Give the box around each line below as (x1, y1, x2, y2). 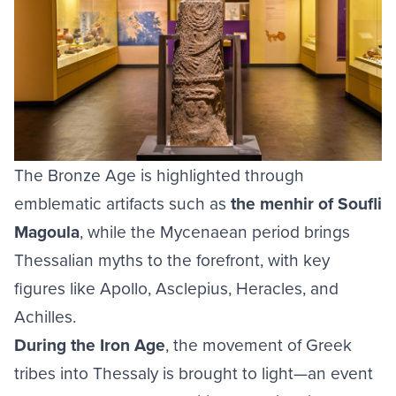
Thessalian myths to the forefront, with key (14, 247, 330, 272)
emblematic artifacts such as (14, 191, 231, 216)
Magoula (14, 219, 80, 245)
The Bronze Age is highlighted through (14, 163, 304, 187)
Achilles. (14, 304, 76, 329)
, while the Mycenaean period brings (80, 219, 350, 244)
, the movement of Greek (165, 332, 352, 357)
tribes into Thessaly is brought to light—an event (14, 361, 373, 385)
